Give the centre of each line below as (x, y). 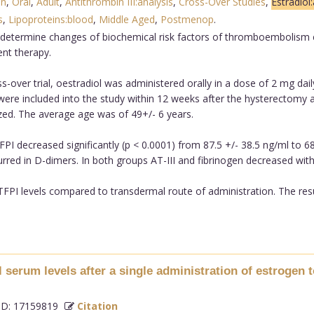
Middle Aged (127, 19)
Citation (97, 306)
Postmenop (187, 19)
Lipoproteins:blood (50, 19)
